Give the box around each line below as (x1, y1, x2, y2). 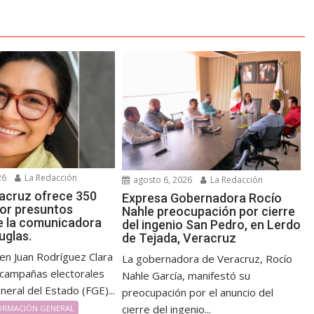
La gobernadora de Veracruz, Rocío (122, 251, 293, 266)
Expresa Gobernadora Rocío (122, 190, 282, 205)
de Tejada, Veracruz (122, 230, 237, 245)
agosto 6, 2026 (131, 173, 193, 186)
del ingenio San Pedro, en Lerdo (122, 217, 301, 232)
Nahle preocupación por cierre (122, 203, 296, 219)
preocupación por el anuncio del (122, 285, 274, 299)
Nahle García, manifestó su (122, 268, 251, 282)
